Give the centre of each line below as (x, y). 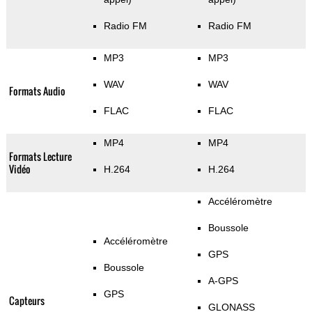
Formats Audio (37, 91)
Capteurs (26, 301)
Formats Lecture (40, 157)
